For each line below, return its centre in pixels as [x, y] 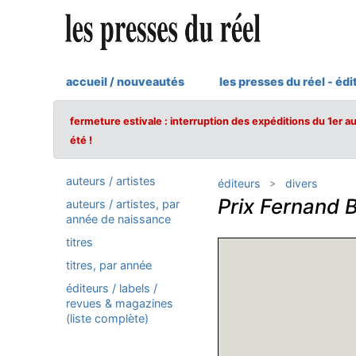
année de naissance [118, 219]
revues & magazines [120, 303]
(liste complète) [107, 318]
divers [301, 183]
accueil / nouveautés [125, 81]
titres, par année [109, 265]
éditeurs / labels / [112, 288]
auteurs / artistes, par [123, 204]
